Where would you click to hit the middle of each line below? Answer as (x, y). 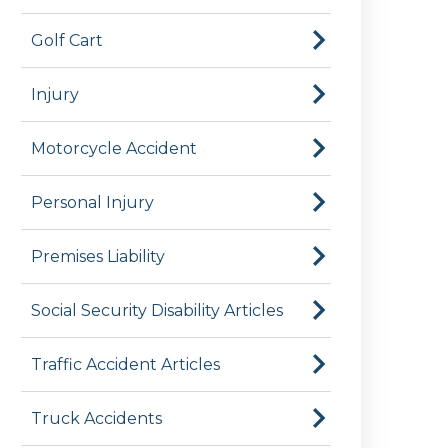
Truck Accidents (96, 418)
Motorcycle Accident (114, 148)
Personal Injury (92, 202)
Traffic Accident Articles (125, 364)
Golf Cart (67, 40)
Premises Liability (98, 256)
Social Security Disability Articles (157, 310)
